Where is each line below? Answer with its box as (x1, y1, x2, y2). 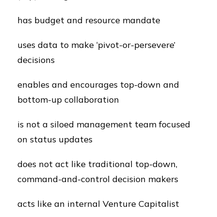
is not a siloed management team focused (17, 119, 190, 130)
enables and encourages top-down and (17, 79, 179, 90)
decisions (17, 54, 55, 65)
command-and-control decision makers (17, 173, 178, 185)
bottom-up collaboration (17, 94, 119, 105)
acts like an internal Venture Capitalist (17, 198, 179, 209)
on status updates (17, 134, 93, 145)
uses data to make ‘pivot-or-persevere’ (17, 39, 175, 50)
